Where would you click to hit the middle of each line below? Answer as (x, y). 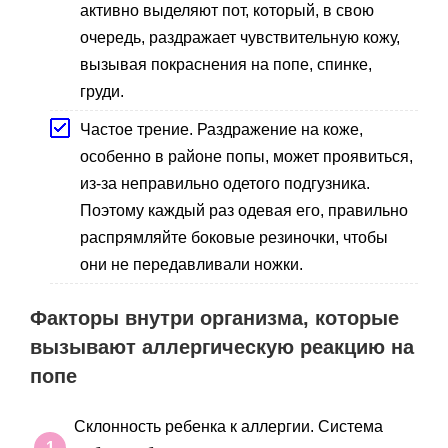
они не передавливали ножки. (191, 264)
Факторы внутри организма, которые (214, 317)
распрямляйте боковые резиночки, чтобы (234, 237)
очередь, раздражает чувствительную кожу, (240, 37)
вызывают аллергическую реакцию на (222, 346)
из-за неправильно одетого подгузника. (225, 183)
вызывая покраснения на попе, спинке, (226, 64)
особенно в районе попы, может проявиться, (246, 156)
